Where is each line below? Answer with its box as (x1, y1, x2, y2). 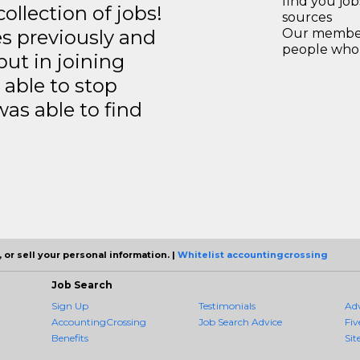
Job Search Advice (198, 316, 282, 329)
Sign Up (51, 300, 88, 313)
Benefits (51, 332, 88, 345)
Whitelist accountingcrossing (178, 249, 328, 261)
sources (282, 10, 332, 26)
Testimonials (198, 300, 256, 313)
